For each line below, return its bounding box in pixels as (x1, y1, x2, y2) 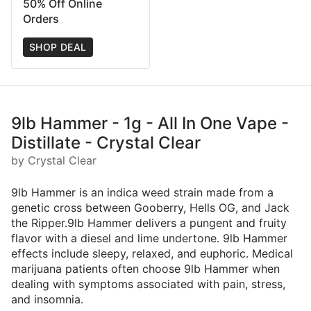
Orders (23, 11, 59, 26)
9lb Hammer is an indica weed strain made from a (11, 185, 274, 199)
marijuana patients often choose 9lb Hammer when (11, 261, 280, 276)
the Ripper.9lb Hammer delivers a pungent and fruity (11, 215, 287, 230)
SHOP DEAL (29, 40, 87, 53)
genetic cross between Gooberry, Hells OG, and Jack (11, 200, 289, 215)
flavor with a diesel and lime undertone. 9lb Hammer (11, 230, 287, 245)
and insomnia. (11, 292, 87, 306)
